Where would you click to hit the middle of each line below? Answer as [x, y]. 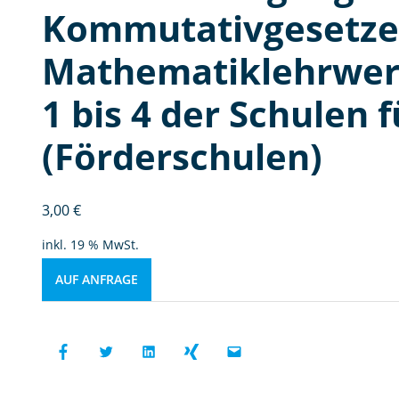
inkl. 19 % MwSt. [90, 244]
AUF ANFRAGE [96, 279]
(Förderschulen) [182, 156]
